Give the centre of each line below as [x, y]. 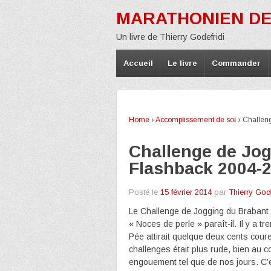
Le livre [183, 63]
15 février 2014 [186, 192]
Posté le [143, 192]
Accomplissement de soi [196, 120]
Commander [237, 63]
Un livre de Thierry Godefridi [170, 37]
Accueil [138, 63]
